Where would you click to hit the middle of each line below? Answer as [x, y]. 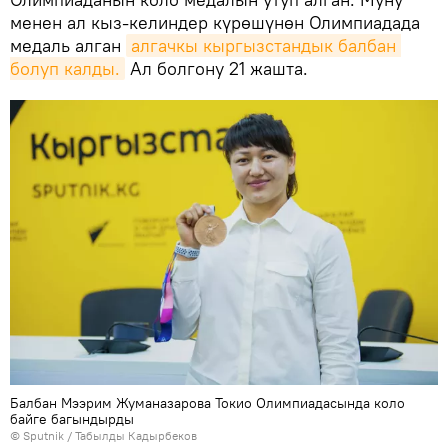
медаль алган [68, 45]
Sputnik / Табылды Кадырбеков [110, 435]
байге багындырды [72, 418]
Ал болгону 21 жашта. [216, 68]
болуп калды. [65, 68]
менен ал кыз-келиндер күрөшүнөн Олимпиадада [215, 22]
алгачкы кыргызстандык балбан [263, 45]
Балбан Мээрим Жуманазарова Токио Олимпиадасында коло [207, 402]
